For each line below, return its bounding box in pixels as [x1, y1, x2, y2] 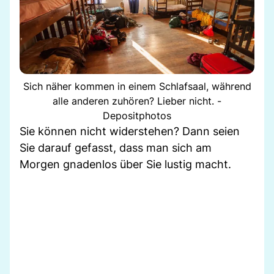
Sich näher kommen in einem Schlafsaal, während [23, 80, 251, 92]
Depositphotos [103, 109, 171, 122]
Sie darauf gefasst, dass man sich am [20, 141, 212, 154]
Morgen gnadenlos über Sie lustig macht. [20, 157, 231, 171]
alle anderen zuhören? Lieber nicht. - [53, 94, 221, 107]
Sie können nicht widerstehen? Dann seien [20, 124, 240, 138]
